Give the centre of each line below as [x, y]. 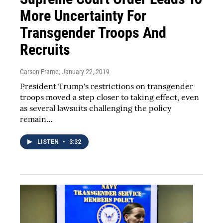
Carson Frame [39, 71]
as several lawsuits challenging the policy [96, 108]
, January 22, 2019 [84, 71]
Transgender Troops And [93, 32]
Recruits [45, 49]
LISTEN [49, 142]
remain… [36, 119]
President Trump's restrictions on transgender [107, 86]
